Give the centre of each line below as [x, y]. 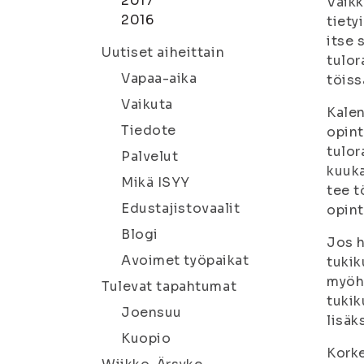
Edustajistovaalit [181, 208]
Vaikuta [147, 104]
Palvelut [150, 156]
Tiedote [149, 130]
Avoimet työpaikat [185, 260]
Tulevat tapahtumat [169, 286]
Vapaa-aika [159, 78]
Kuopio [146, 338]
